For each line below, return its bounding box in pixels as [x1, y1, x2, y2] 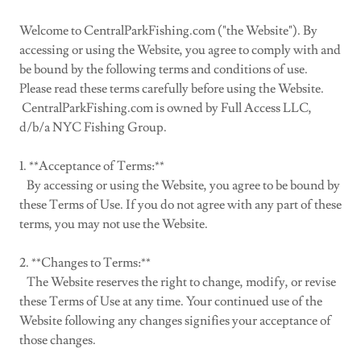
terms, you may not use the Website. [19, 216, 208, 232]
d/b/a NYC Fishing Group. [19, 119, 167, 135]
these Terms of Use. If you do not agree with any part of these [19, 197, 342, 213]
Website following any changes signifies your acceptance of [19, 313, 331, 329]
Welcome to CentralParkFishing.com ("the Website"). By [19, 23, 317, 39]
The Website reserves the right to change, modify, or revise [19, 274, 336, 290]
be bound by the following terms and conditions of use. [19, 61, 308, 77]
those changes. [19, 332, 96, 348]
